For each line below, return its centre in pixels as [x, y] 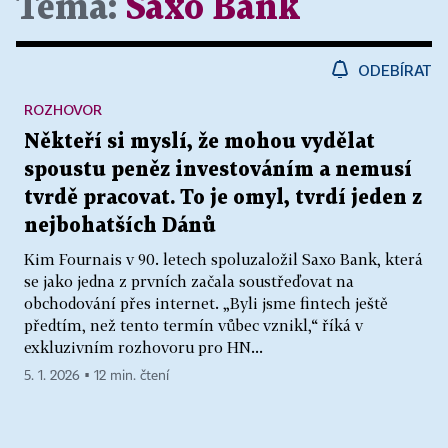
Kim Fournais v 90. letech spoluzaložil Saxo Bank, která [223, 258]
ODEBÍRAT [395, 69]
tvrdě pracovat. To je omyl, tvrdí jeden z [223, 197]
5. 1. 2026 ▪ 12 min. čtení [96, 375]
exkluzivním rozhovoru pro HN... [143, 346]
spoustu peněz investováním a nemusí [218, 169]
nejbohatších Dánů [120, 225]
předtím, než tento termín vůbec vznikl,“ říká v [193, 324]
